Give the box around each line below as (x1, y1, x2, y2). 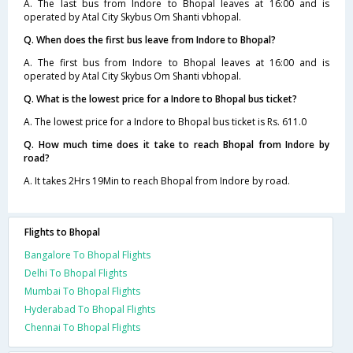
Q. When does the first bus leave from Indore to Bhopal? (24, 32, 276, 46)
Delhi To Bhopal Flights (24, 266, 127, 280)
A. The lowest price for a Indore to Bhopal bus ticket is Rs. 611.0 (24, 114, 307, 128)
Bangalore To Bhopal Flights (24, 247, 150, 262)
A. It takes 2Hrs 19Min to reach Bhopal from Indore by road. (24, 173, 290, 188)
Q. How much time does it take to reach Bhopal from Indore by (24, 137, 329, 151)
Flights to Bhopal (24, 225, 100, 239)
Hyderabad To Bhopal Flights (24, 302, 155, 316)
